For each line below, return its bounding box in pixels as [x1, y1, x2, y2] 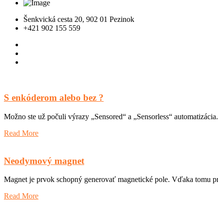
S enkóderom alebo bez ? [4, 92, 104, 103]
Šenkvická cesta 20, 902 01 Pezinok [23, 15, 134, 24]
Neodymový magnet [4, 155, 84, 166]
